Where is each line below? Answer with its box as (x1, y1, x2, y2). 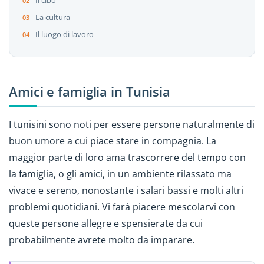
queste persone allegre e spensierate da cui (9, 216, 203, 230)
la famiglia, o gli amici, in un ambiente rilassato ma (9, 167, 232, 180)
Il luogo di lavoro (35, 29, 94, 40)
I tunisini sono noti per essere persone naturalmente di (9, 117, 255, 131)
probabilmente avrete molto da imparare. (9, 233, 194, 246)
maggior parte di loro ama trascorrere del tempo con (9, 150, 246, 164)
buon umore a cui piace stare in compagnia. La (9, 134, 216, 147)
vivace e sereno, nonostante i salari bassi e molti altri (9, 183, 243, 197)
